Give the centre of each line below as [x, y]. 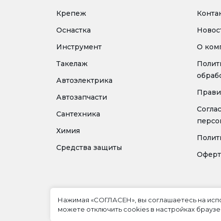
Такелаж [72, 64]
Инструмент [79, 47]
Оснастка [74, 30]
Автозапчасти [82, 97]
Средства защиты [89, 147]
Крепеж [71, 13]
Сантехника [78, 114]
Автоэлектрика [84, 80]
